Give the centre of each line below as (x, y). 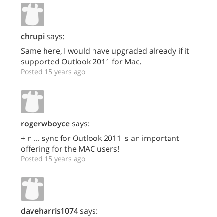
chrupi (33, 36)
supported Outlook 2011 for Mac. (81, 62)
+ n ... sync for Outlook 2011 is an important (100, 138)
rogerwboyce (45, 124)
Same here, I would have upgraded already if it (105, 51)
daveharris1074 (49, 211)
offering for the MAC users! (70, 149)
